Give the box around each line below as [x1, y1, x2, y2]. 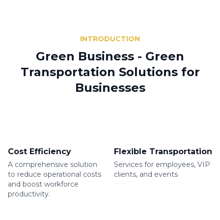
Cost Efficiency [8, 146, 71, 156]
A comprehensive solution [8, 160, 97, 169]
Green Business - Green [36, 49, 184, 63]
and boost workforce [8, 179, 79, 189]
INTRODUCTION [80, 34, 140, 43]
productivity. [8, 189, 50, 198]
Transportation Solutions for [20, 64, 200, 79]
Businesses [75, 80, 145, 95]
